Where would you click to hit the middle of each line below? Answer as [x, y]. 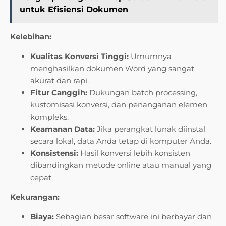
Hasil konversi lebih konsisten [134, 153]
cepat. [42, 178]
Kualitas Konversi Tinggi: [79, 56]
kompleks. [49, 117]
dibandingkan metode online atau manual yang [121, 165]
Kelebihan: [31, 37]
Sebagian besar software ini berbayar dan [133, 217]
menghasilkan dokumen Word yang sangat [112, 69]
